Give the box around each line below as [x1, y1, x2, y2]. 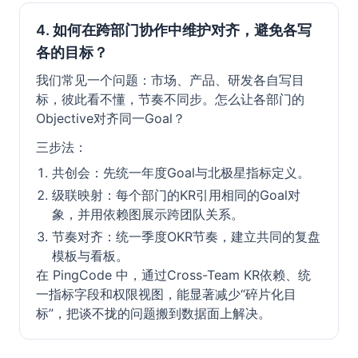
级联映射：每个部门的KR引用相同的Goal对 [52, 187, 300, 203]
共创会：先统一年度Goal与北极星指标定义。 [52, 165, 310, 181]
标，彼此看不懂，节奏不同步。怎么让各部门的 [36, 91, 304, 107]
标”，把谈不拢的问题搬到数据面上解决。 [36, 305, 271, 321]
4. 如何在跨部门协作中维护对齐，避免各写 [36, 22, 312, 38]
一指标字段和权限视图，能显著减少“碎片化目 [36, 286, 296, 302]
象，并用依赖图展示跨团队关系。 [52, 206, 244, 222]
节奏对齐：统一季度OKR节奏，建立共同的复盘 [52, 229, 320, 245]
